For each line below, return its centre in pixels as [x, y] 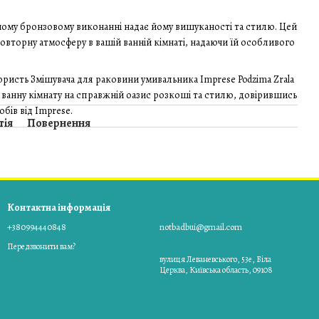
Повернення [59, 123]
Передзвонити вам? [41, 246]
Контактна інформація [59, 208]
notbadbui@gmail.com [201, 227]
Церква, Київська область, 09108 [216, 270]
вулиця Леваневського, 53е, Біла [215, 259]
